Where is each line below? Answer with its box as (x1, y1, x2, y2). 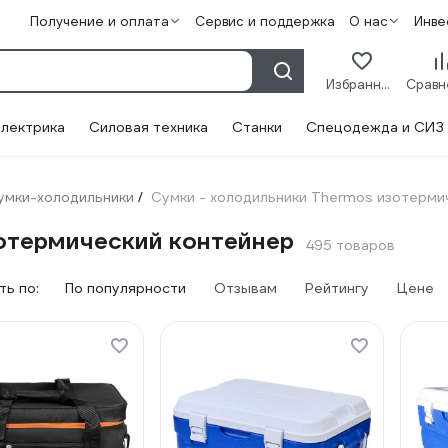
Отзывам (214, 279, 277, 297)
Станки (232, 118, 282, 136)
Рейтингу (305, 279, 369, 297)
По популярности (65, 279, 186, 297)
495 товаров (306, 236, 395, 254)
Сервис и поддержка (194, 13, 335, 30)
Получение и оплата (29, 13, 169, 30)
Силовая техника (89, 118, 208, 136)
